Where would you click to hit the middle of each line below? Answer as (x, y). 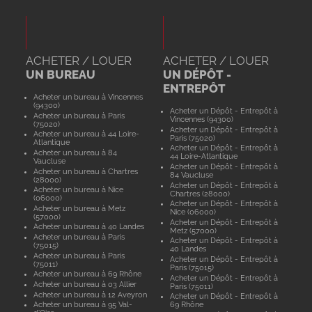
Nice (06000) (193, 212)
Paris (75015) (192, 267)
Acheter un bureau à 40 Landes (88, 227)
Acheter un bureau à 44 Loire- (86, 134)
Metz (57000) (194, 230)
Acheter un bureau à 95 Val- (83, 305)
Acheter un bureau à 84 (75, 152)
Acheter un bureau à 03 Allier (85, 284)
